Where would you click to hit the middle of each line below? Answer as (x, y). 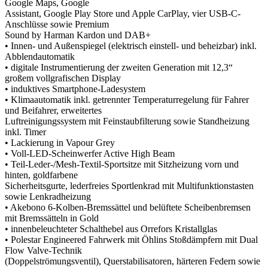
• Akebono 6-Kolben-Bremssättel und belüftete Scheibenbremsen (128, 207)
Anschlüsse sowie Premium (57, 24)
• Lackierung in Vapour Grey (60, 142)
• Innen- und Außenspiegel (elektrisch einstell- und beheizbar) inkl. (131, 45)
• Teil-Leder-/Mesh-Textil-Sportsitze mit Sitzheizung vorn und (122, 164)
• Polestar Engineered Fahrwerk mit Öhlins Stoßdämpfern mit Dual (131, 239)
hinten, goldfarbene (41, 175)
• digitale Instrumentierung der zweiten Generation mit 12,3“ (119, 67)
